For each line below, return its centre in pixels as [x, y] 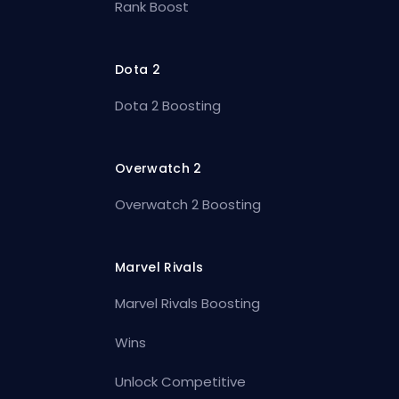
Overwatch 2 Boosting [188, 204]
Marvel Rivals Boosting [188, 303]
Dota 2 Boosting [168, 105]
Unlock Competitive [181, 381]
